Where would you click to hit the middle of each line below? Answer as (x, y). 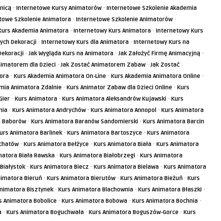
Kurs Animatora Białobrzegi (97, 156)
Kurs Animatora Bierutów (81, 178)
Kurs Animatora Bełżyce (56, 144)
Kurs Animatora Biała (123, 144)
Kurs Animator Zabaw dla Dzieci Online (119, 88)
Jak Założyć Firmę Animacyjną (159, 54)
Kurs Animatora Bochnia (165, 201)
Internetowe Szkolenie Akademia (152, 8)
